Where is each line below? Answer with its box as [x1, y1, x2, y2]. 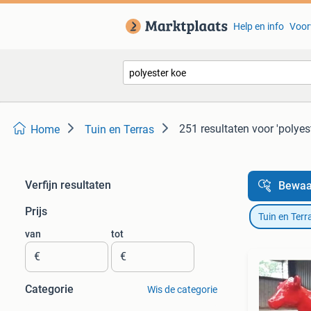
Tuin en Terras [85, 123, 154, 136]
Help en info [233, 21, 284, 32]
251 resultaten [179, 122, 249, 135]
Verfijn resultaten [25, 178, 111, 192]
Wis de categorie [146, 284, 217, 295]
